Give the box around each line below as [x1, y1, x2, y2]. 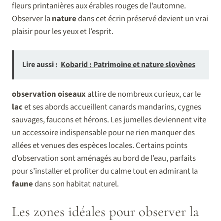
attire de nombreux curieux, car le [86, 88, 201, 100]
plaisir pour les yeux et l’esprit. [12, 25, 113, 37]
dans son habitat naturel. [33, 178, 119, 190]
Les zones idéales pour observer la [12, 202, 199, 220]
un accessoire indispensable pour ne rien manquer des [12, 126, 195, 139]
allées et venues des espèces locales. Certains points [12, 139, 187, 151]
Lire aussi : [22, 59, 58, 71]
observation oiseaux [12, 88, 86, 100]
